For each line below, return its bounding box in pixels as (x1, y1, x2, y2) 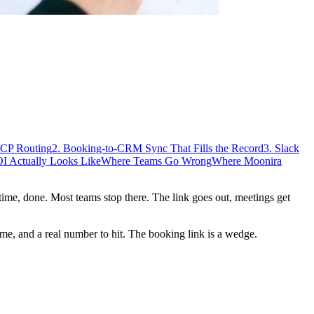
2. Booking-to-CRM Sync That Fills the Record (52, 142, 264, 154)
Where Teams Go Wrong (101, 154, 212, 167)
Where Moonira (212, 154, 282, 167)
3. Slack (264, 142, 299, 154)
